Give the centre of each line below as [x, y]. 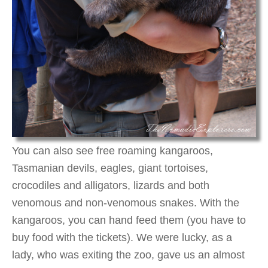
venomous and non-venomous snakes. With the [126, 203]
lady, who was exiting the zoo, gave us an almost [128, 255]
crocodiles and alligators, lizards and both [111, 186]
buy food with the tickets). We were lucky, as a [122, 238]
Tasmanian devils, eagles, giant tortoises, [110, 168]
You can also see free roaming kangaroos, [112, 151]
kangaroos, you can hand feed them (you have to [129, 220]
